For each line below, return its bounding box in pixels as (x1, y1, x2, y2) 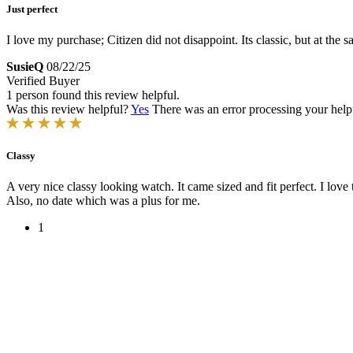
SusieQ (6, 59, 43, 73)
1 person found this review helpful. (6, 87, 180, 102)
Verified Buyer (6, 73, 80, 87)
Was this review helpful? (6, 102, 131, 116)
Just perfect (6, 2, 58, 15)
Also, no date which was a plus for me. (6, 194, 200, 208)
